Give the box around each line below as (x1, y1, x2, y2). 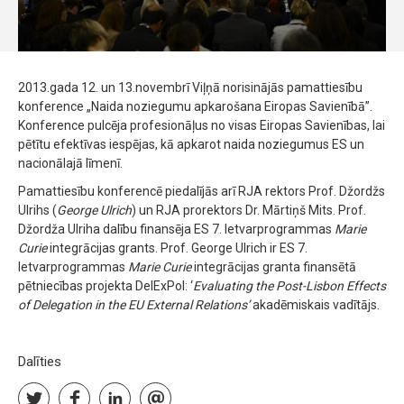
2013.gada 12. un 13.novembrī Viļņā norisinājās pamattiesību (18, 80, 363, 96)
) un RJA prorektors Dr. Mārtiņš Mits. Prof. (132, 203, 366, 218)
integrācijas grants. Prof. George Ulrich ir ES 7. (47, 241, 308, 256)
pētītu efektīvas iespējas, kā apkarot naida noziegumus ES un (18, 137, 364, 152)
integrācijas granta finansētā (191, 260, 356, 275)
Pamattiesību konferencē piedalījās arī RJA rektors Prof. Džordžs (18, 184, 385, 199)
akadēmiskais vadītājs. (252, 298, 382, 313)
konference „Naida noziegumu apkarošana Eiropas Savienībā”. (18, 99, 372, 115)
